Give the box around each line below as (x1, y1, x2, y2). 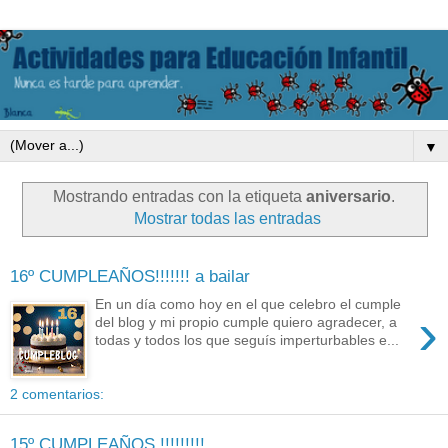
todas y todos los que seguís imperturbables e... (95, 332, 400, 349)
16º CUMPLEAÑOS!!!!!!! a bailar (10, 265, 250, 286)
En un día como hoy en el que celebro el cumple (95, 296, 402, 313)
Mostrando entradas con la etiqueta (53, 188, 306, 206)
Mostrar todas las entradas (133, 210, 321, 228)
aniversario (306, 188, 391, 206)
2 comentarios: (10, 386, 104, 403)
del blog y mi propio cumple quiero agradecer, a (95, 314, 398, 331)
